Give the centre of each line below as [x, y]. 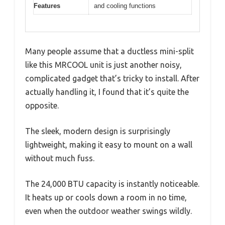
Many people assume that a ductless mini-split [109, 51]
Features [47, 6]
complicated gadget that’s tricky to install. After [112, 79]
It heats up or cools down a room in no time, [106, 198]
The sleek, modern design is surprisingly [98, 131]
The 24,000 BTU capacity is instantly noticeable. [112, 184]
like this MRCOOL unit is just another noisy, [103, 65]
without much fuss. [60, 158]
